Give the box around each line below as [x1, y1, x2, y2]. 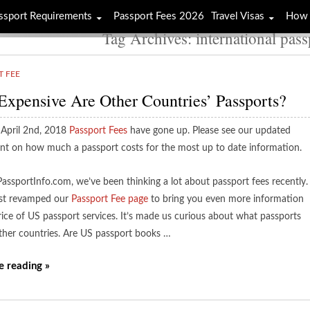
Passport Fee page [71, 194, 148, 204]
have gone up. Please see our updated [127, 126, 291, 136]
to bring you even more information [148, 194, 304, 204]
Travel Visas [211, 11, 264, 21]
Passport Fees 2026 [113, 11, 204, 21]
